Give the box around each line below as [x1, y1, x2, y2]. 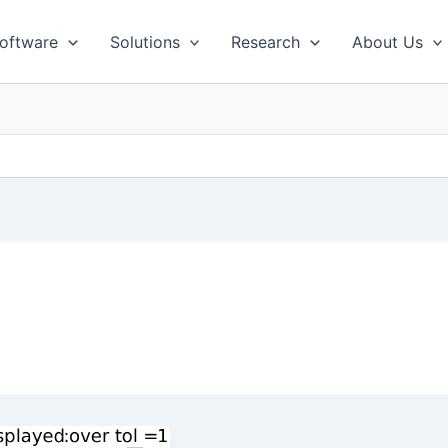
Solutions [109, 31, 180, 52]
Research [231, 31, 301, 52]
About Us [351, 31, 423, 52]
